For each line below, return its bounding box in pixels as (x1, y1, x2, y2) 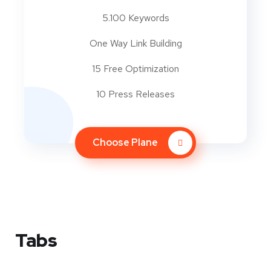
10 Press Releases (96, 88, 175, 100)
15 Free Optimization (92, 62, 179, 75)
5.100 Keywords (102, 11, 169, 24)
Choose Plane (93, 136, 160, 149)
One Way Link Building (89, 37, 182, 50)
